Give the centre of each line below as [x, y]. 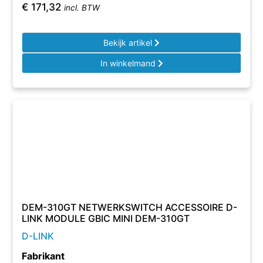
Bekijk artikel [129, 43]
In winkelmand [129, 63]
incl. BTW [82, 8]
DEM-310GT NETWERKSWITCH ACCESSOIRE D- [130, 207]
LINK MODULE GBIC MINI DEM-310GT [106, 218]
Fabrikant [43, 256]
